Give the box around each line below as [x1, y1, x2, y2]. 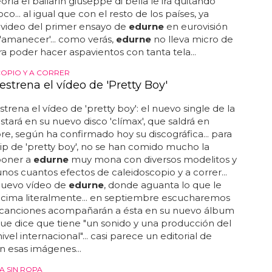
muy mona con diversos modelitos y [68, 154, 237, 165]
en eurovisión [163, 21, 228, 32]
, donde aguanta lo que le [103, 179, 222, 191]
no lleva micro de [151, 33, 233, 45]
